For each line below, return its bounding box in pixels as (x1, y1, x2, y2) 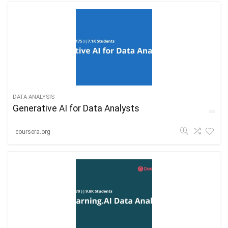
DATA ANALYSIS (13, 94, 54, 100)
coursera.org (15, 128, 50, 135)
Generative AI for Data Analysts (13, 103, 139, 113)
